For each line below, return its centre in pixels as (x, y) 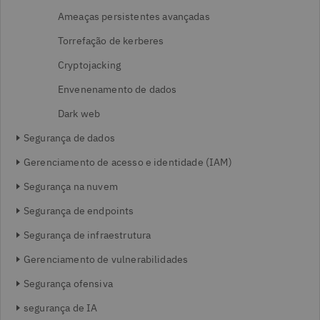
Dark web (79, 114)
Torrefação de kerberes (111, 41)
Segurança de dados (69, 138)
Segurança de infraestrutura (87, 235)
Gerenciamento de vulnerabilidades (106, 259)
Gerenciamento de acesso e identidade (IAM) (128, 162)
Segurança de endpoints (79, 211)
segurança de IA (61, 308)
